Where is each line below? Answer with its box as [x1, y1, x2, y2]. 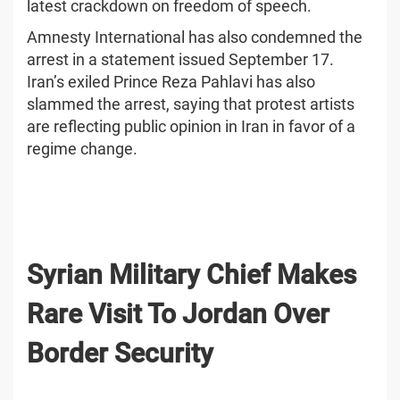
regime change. [27, 138, 137, 158]
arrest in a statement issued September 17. [27, 49, 334, 69]
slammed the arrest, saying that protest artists [27, 94, 354, 113]
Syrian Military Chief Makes [27, 258, 356, 290]
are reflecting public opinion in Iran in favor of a [27, 116, 355, 136]
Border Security [27, 337, 213, 369]
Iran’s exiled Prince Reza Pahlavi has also [27, 71, 315, 91]
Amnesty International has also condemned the [27, 27, 362, 46]
